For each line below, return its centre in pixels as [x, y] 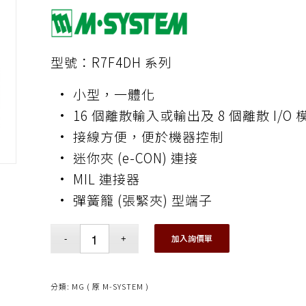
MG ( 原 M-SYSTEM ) [110, 286]
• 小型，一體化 [105, 94]
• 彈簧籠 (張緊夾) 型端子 [134, 199]
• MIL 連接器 [97, 178]
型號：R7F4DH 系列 [111, 61]
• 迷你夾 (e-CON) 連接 [126, 157]
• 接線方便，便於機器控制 [139, 136]
